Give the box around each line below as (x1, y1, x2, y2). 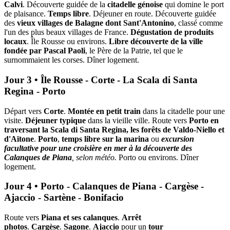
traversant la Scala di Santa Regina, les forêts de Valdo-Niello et (4, 125, 224, 134)
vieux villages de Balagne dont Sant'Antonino (17, 18, 174, 28)
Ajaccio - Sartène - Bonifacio (4, 192, 124, 203)
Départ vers (4, 106, 44, 116)
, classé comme (174, 18, 223, 28)
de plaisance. (4, 9, 48, 18)
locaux (4, 37, 27, 46)
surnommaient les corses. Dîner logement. (4, 55, 139, 65)
